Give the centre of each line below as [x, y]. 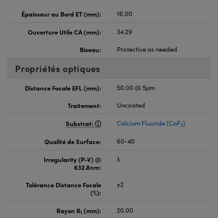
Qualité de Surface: [73, 141]
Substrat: [80, 123]
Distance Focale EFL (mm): [63, 87]
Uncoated [131, 105]
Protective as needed [147, 49]
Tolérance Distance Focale [64, 184]
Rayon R [68, 210]
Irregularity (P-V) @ [73, 159]
